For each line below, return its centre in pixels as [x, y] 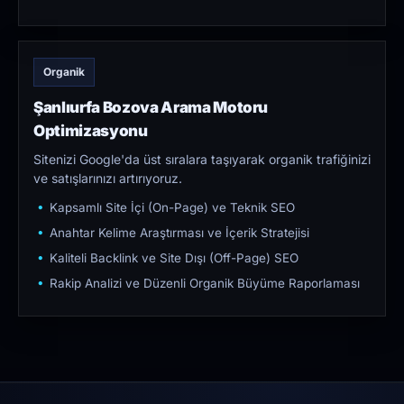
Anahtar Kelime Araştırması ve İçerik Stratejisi [179, 233]
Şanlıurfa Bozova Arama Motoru [151, 108]
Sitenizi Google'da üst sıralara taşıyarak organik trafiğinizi [202, 160]
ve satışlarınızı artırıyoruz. [108, 179]
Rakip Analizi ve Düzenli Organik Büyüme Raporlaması [205, 284]
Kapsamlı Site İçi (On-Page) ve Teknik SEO [172, 208]
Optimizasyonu [91, 131]
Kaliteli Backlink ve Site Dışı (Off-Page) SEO [174, 258]
